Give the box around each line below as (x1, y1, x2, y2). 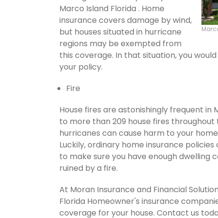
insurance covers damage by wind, (59, 14, 192, 26)
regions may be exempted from (59, 37, 182, 49)
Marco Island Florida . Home (59, 2, 164, 14)
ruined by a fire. (59, 162, 118, 174)
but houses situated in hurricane (59, 26, 182, 37)
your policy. (59, 61, 103, 73)
